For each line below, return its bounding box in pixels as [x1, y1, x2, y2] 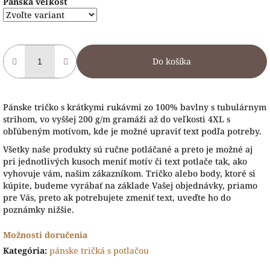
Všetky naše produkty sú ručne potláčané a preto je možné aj [3, 143, 253, 155]
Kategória [3, 244, 45, 256]
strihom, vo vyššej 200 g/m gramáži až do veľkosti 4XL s [3, 113, 230, 125]
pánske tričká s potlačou [49, 244, 149, 256]
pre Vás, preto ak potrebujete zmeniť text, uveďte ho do [3, 191, 231, 203]
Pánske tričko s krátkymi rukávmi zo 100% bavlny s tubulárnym [3, 101, 266, 113]
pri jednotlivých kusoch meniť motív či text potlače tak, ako [3, 155, 247, 167]
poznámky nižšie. [3, 203, 74, 215]
